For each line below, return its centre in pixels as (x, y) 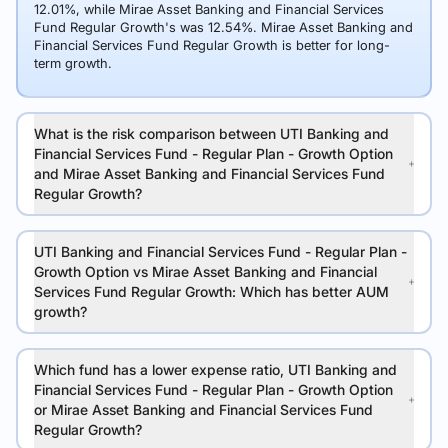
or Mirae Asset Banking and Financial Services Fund (203, 409)
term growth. (73, 63)
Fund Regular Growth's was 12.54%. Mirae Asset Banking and (223, 27)
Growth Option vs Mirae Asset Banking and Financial (205, 271)
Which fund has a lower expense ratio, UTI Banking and (215, 369)
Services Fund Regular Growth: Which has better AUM (211, 291)
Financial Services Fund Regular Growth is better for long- (212, 45)
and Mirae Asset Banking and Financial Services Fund (209, 173)
